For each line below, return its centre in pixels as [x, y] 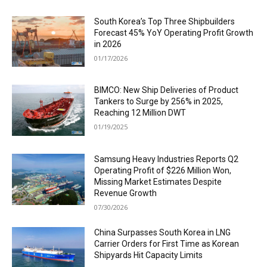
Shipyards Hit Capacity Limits [149, 255]
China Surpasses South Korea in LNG [163, 232]
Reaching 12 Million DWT [140, 113]
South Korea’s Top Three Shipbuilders [165, 21]
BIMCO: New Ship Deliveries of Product [167, 90]
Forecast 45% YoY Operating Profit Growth [174, 32]
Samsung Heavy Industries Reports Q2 [167, 159]
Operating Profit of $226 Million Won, [163, 170]
